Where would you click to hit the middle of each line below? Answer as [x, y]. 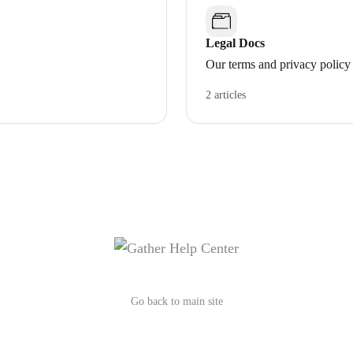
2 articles [226, 95]
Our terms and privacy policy [278, 64]
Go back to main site [176, 302]
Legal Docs [235, 43]
